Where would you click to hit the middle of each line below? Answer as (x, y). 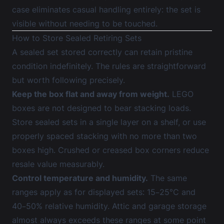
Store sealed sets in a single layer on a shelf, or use (109, 122)
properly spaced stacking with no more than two (104, 136)
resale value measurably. (58, 164)
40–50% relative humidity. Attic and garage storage (109, 206)
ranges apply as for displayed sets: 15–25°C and (104, 192)
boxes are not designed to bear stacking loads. (101, 108)
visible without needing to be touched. (85, 23)
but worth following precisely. (68, 80)
